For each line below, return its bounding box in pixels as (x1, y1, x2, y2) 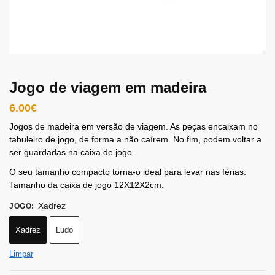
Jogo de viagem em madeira (9, 79, 206, 96)
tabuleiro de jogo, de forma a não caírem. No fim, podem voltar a (9, 134, 261, 144)
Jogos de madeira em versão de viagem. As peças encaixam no (9, 122, 258, 131)
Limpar (9, 249, 33, 259)
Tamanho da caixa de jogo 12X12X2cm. (9, 180, 164, 190)
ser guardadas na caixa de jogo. (9, 147, 134, 157)
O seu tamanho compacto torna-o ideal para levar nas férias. (9, 167, 246, 177)
